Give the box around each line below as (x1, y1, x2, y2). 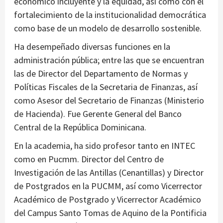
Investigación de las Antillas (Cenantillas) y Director (14, 167, 204, 179)
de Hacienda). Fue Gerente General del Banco (14, 108, 182, 120)
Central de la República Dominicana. (14, 121, 146, 133)
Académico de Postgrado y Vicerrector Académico (14, 194, 201, 206)
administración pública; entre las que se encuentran (14, 54, 204, 66)
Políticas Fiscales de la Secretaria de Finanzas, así (14, 81, 198, 93)
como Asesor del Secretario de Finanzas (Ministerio (14, 95, 204, 107)
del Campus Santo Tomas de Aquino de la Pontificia (14, 207, 207, 219)
